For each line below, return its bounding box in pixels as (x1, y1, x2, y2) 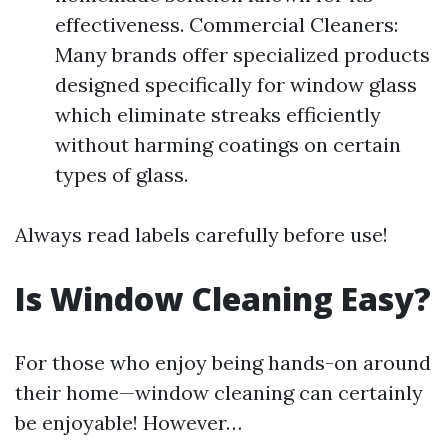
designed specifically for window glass (55, 72, 417, 97)
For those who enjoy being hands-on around (15, 350, 431, 375)
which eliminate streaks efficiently (55, 102, 381, 127)
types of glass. (55, 162, 188, 187)
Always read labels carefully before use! (15, 222, 388, 247)
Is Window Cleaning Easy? (15, 277, 431, 320)
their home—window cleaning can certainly (15, 380, 423, 405)
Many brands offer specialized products (55, 42, 430, 67)
